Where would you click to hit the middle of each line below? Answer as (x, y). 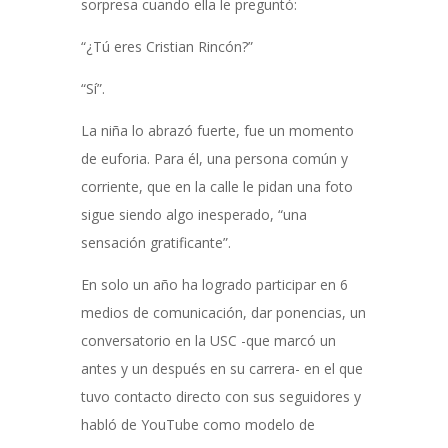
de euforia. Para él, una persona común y (214, 158)
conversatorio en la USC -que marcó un (208, 340)
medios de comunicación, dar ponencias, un (223, 312)
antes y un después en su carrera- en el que (221, 368)
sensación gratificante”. (159, 242)
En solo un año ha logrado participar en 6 (214, 284)
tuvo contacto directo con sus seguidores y (220, 396)
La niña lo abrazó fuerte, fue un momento (217, 130)
